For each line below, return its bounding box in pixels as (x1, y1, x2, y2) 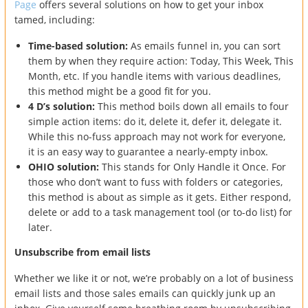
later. (28, 220, 52, 234)
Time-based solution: (28, 38, 131, 52)
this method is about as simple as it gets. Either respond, (28, 190, 291, 203)
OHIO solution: (28, 159, 102, 173)
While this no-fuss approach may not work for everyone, (28, 129, 285, 143)
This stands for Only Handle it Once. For (102, 159, 286, 173)
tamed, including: (14, 12, 95, 26)
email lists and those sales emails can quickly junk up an (14, 286, 276, 300)
